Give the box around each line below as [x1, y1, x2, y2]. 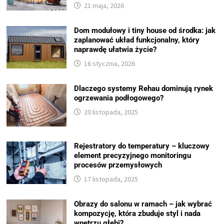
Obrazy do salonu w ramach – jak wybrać [74, 199, 212, 209]
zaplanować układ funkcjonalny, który [74, 35, 200, 45]
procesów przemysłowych [74, 160, 162, 170]
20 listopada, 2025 [84, 107, 138, 117]
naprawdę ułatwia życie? [74, 45, 157, 54]
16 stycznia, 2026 [84, 59, 135, 68]
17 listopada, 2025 [84, 174, 138, 184]
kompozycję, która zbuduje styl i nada [74, 209, 201, 218]
